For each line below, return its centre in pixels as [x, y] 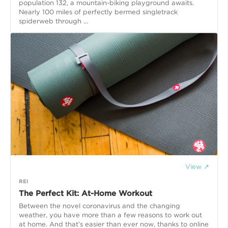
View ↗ [197, 167]
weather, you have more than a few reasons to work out [110, 215]
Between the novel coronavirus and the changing [99, 206]
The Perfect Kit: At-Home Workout [85, 194]
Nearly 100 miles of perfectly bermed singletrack [98, 12]
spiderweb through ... [53, 21]
